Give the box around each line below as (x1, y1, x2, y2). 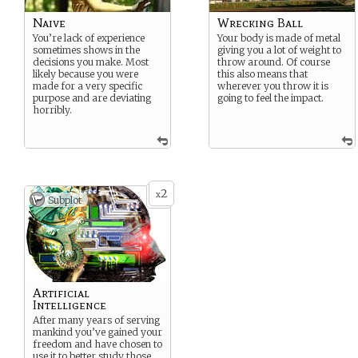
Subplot (48, 194, 82, 206)
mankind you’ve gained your (33, 326, 162, 338)
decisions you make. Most (33, 56, 149, 68)
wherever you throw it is (217, 80, 328, 92)
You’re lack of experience (33, 32, 145, 44)
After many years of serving (33, 314, 160, 326)
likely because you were (33, 68, 138, 80)
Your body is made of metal (217, 32, 340, 44)
